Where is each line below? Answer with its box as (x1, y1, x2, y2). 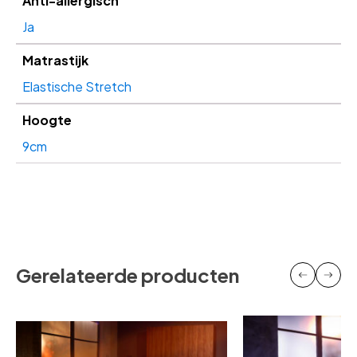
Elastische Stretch (22, 78, 131, 95)
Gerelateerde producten (16, 262, 239, 287)
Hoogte (22, 112, 72, 128)
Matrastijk (22, 52, 88, 69)
